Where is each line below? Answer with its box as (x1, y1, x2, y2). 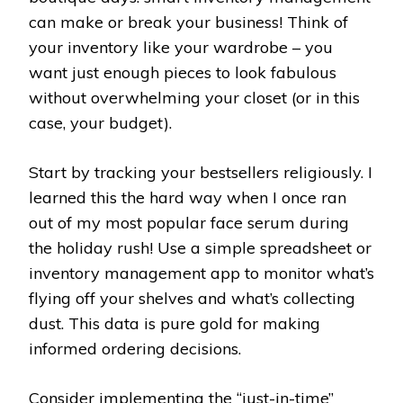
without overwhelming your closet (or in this (29, 86, 360, 108)
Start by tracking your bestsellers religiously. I (29, 161, 372, 183)
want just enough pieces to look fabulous (29, 61, 336, 83)
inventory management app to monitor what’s (29, 262, 374, 283)
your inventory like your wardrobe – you (29, 36, 333, 58)
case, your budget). (29, 112, 172, 133)
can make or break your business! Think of (29, 11, 348, 32)
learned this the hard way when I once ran (29, 186, 346, 208)
